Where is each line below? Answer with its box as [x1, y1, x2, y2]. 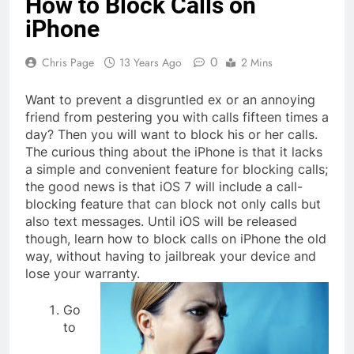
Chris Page [42, 55, 94, 71]
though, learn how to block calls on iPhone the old [25, 231, 326, 247]
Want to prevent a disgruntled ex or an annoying [25, 92, 315, 108]
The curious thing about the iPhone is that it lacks [25, 144, 322, 160]
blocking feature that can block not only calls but [25, 196, 321, 213]
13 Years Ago [119, 55, 182, 71]
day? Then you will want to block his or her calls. [25, 126, 318, 143]
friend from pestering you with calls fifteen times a [25, 109, 329, 126]
